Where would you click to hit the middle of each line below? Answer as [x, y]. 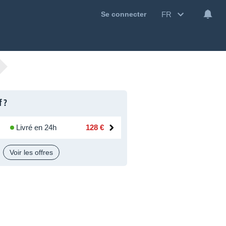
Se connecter [124, 14]
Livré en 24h [36, 128]
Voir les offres [31, 153]
